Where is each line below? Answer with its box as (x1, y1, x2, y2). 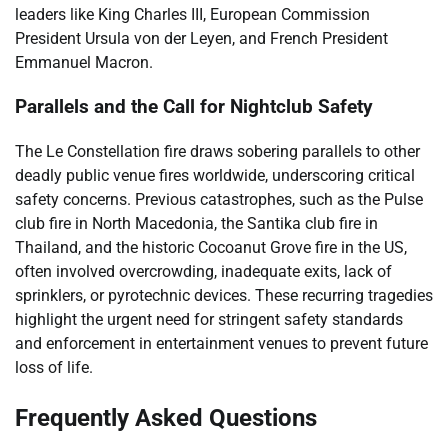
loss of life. (15, 357, 93, 377)
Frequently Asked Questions (15, 403, 317, 432)
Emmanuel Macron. (15, 52, 153, 72)
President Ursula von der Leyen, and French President (15, 28, 388, 48)
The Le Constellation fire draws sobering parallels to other (15, 141, 420, 161)
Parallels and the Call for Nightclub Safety (15, 96, 373, 119)
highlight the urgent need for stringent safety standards (15, 309, 403, 329)
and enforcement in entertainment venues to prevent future (15, 333, 428, 353)
